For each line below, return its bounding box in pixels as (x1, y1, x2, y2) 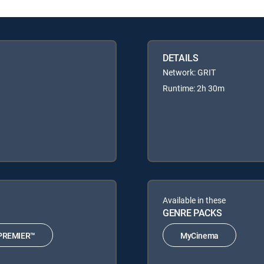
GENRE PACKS (163, 206, 222, 220)
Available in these (163, 194, 226, 206)
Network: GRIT (163, 67, 216, 78)
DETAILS (163, 51, 199, 65)
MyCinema (180, 229, 219, 241)
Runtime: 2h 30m (163, 82, 225, 94)
